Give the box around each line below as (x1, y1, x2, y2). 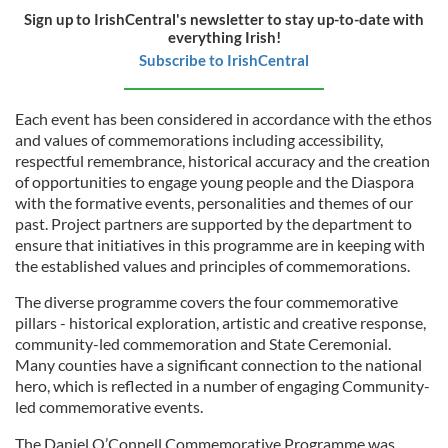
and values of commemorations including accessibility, (15, 129, 383, 149)
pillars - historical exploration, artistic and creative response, (15, 312, 426, 332)
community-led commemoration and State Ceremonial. (15, 333, 391, 353)
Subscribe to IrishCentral (139, 50, 309, 69)
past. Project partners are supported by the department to (15, 213, 412, 233)
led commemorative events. (15, 396, 203, 416)
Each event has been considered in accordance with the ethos (15, 108, 432, 128)
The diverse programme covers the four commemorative (15, 291, 398, 311)
